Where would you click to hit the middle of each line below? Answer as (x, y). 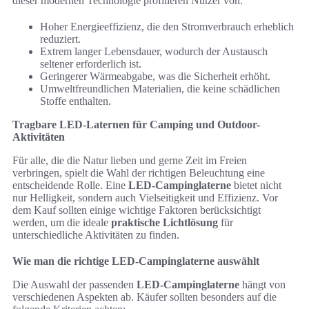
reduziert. (60, 39)
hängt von (262, 285)
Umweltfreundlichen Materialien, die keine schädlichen (160, 89)
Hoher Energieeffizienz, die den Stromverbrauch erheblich (167, 27)
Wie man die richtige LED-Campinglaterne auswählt (136, 261)
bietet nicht (256, 186)
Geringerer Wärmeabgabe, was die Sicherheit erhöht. (155, 77)
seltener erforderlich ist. (91, 64)
